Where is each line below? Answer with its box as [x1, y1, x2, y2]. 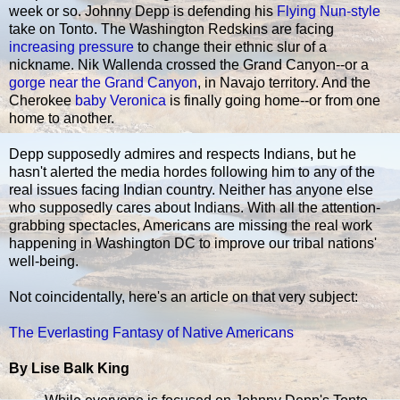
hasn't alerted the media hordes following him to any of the [9, 163, 375, 179]
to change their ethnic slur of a [134, 38, 327, 54]
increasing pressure [9, 38, 134, 54]
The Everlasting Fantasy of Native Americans [9, 324, 294, 340]
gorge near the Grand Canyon [9, 74, 197, 90]
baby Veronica [75, 92, 166, 108]
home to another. [9, 110, 114, 126]
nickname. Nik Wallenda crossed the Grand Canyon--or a [9, 56, 369, 72]
